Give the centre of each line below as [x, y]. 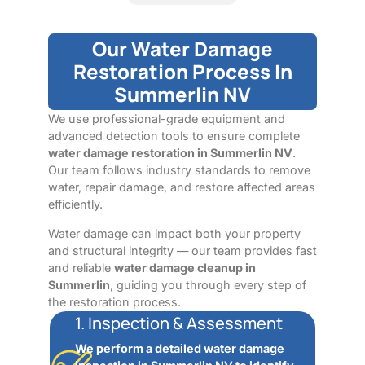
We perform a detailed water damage [179, 349]
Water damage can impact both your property [174, 233]
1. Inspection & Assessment [178, 323]
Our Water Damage [182, 49]
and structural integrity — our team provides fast [182, 250]
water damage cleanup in [185, 267]
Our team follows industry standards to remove [179, 170]
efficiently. [75, 204]
